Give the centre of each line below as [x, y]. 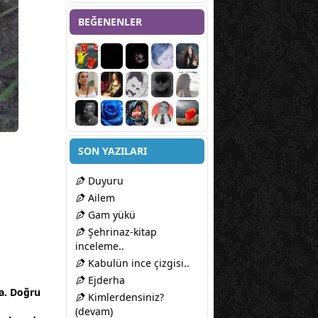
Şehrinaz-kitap [121, 232]
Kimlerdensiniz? [125, 297]
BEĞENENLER [110, 22]
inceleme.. [100, 246]
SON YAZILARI [113, 151]
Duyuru [104, 181]
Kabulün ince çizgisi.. [137, 263]
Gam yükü [110, 215]
